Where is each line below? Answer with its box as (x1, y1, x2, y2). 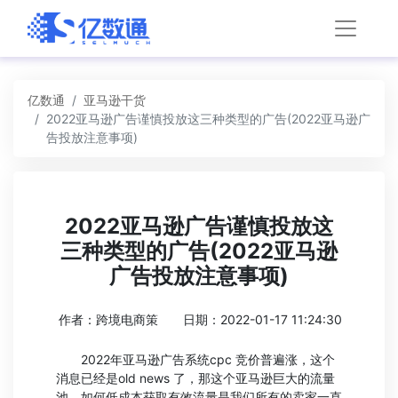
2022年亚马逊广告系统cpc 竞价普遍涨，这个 (56, 352, 335, 367)
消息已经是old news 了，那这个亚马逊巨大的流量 (56, 370, 335, 386)
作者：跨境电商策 (59, 312, 158, 327)
